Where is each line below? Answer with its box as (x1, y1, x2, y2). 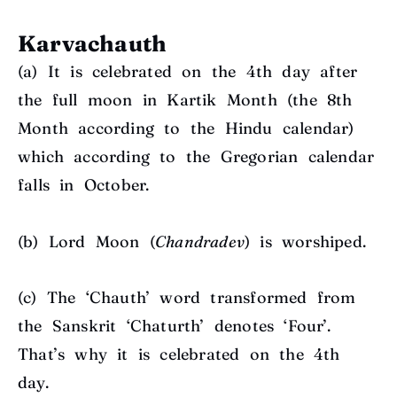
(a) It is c (18, 61, 101, 82)
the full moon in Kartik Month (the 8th (18, 90, 353, 111)
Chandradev (155, 230, 245, 252)
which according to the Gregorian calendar (18, 146, 375, 167)
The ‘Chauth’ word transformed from (46, 287, 356, 308)
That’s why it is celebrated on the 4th (18, 344, 340, 365)
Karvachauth (18, 30, 167, 58)
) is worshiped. (245, 230, 377, 252)
